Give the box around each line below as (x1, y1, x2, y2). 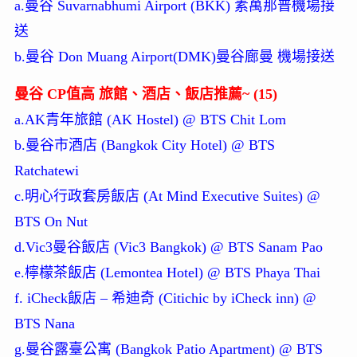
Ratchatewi (14, 163, 79, 179)
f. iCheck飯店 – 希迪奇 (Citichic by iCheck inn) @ (14, 290, 316, 307)
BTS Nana (14, 316, 75, 332)
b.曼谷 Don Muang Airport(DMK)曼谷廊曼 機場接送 (14, 49, 335, 65)
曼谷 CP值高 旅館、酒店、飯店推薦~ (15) (14, 86, 277, 103)
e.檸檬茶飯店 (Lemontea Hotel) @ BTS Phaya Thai (14, 265, 320, 281)
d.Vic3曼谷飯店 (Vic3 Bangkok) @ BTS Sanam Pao (14, 239, 323, 256)
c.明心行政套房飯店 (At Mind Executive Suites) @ (14, 188, 320, 205)
